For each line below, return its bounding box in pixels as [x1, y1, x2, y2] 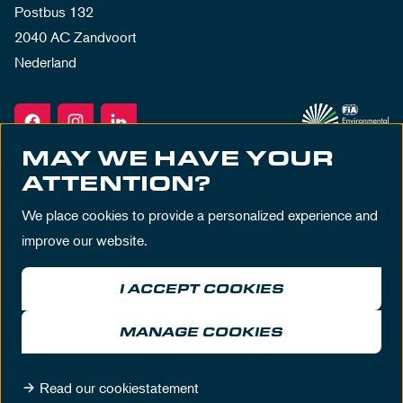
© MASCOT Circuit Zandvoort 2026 [86, 345, 317, 363]
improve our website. [22, 231, 148, 249]
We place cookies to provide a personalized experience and [22, 206, 378, 224]
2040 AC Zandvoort [14, 28, 137, 46]
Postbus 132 [14, 3, 94, 21]
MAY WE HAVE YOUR [22, 142, 334, 172]
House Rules [284, 287, 363, 305]
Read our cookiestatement [40, 379, 199, 397]
